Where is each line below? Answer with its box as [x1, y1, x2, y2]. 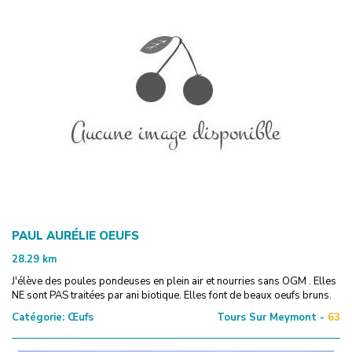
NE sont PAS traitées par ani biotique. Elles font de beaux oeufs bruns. [12, 288, 332, 302]
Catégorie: [12, 310, 64, 324]
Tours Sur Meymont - [217, 310, 324, 324]
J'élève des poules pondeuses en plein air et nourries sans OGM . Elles [12, 273, 336, 288]
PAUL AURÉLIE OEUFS [12, 227, 139, 244]
